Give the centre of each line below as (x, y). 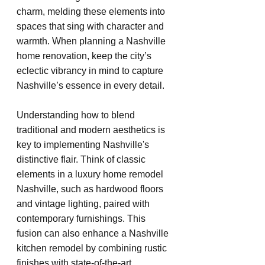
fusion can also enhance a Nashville (94, 233)
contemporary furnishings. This (82, 218)
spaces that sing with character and (91, 26)
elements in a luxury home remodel (91, 174)
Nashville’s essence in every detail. (91, 85)
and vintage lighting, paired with (84, 203)
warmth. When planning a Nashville (92, 41)
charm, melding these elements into (92, 11)
